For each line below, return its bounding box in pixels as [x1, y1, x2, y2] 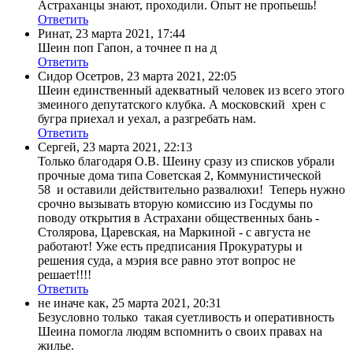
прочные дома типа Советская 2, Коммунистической [38, 168, 321, 182]
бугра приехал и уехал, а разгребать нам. [38, 111, 256, 125]
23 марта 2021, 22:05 [127, 69, 236, 83]
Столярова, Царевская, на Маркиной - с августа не [38, 225, 310, 239]
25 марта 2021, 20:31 [112, 295, 221, 310]
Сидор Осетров [38, 69, 121, 83]
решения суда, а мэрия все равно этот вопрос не [38, 253, 295, 267]
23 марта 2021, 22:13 [83, 139, 192, 154]
